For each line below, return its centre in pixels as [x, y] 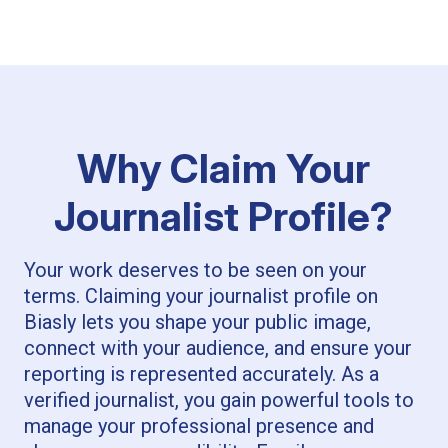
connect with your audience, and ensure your [217, 347]
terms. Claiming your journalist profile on [200, 295]
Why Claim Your [224, 168]
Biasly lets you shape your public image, [197, 321]
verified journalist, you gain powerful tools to [218, 399]
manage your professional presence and [198, 425]
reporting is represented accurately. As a [201, 373]
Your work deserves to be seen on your [195, 269]
